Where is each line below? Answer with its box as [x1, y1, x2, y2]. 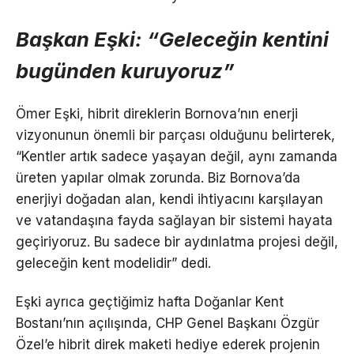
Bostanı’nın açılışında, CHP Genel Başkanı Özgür [16, 315, 319, 332]
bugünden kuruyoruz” [16, 58, 235, 83]
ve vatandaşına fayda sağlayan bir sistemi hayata [16, 213, 333, 229]
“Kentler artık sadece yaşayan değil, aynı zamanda [16, 149, 337, 165]
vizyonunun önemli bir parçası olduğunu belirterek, [16, 127, 335, 144]
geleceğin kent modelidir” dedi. [16, 255, 211, 272]
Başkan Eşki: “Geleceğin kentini [16, 26, 329, 51]
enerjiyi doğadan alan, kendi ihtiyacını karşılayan [16, 191, 323, 208]
